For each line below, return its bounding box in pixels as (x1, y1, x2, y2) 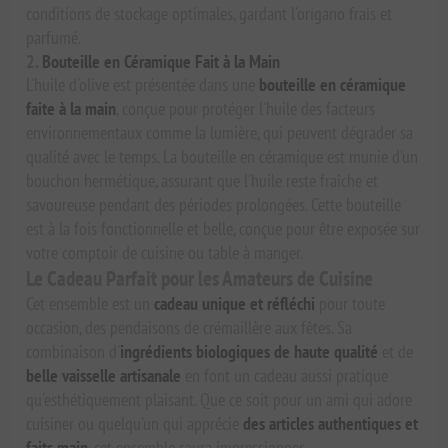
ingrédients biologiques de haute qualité (120, 340, 379, 364)
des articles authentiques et (243, 412, 419, 436)
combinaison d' (26, 340, 121, 364)
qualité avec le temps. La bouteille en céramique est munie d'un (26, 145, 419, 169)
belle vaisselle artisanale (26, 364, 182, 388)
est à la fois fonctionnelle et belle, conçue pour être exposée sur (26, 217, 421, 241)
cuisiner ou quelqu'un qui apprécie (26, 412, 244, 436)
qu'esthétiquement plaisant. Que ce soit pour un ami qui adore (26, 388, 413, 412)
